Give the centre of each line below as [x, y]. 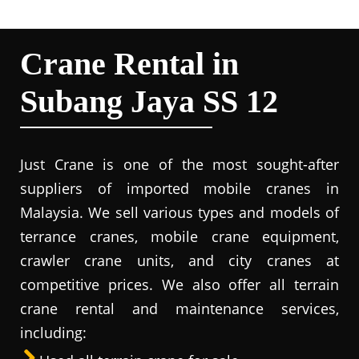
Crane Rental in [129, 64]
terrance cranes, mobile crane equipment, [179, 236]
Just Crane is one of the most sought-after [179, 164]
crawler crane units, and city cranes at [179, 260]
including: [53, 333]
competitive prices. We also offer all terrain [179, 284]
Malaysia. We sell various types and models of [179, 212]
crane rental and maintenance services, [179, 309]
